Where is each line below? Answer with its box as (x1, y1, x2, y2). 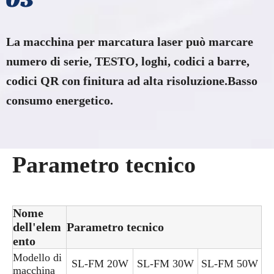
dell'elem (13, 220, 61, 234)
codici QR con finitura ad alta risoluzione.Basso (6, 74, 257, 88)
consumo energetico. (6, 94, 113, 108)
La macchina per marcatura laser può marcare (6, 35, 253, 49)
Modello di (13, 251, 62, 264)
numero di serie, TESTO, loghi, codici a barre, (6, 54, 250, 68)
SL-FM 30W (137, 257, 194, 270)
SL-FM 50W (201, 257, 258, 270)
